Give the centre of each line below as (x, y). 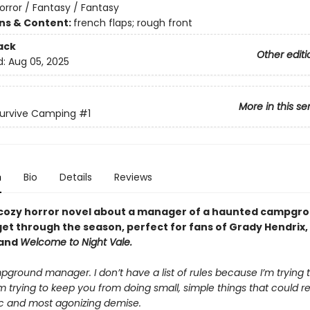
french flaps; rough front (133, 23)
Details (75, 177)
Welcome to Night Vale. (76, 242)
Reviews (133, 177)
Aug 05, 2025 (38, 62)
